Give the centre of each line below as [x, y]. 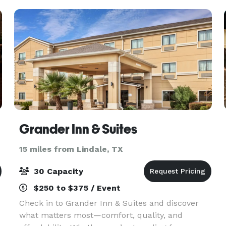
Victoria [34, 9]
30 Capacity [57, 171]
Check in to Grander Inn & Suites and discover [109, 203]
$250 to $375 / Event [76, 188]
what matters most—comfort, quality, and [101, 215]
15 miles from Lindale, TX [71, 149]
